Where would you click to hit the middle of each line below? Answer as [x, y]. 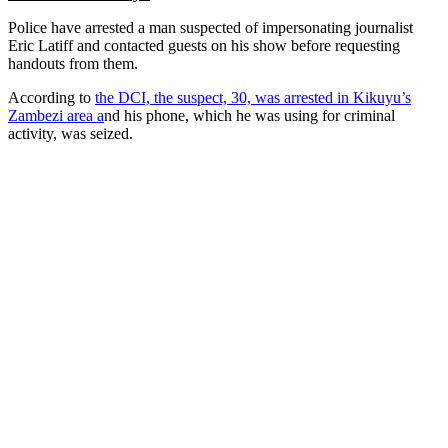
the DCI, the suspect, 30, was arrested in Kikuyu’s [253, 97]
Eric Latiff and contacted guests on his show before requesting [204, 45]
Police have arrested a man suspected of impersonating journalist [210, 27]
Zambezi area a [56, 115]
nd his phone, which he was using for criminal [249, 115]
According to [51, 97]
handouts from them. [73, 63]
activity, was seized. [70, 133]
